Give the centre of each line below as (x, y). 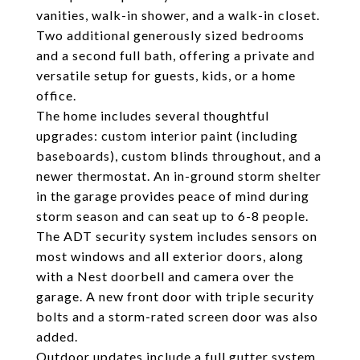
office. (56, 95)
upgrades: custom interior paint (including (167, 135)
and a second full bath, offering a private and (176, 55)
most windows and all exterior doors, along (170, 256)
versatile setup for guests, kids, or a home (166, 75)
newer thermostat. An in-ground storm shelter (179, 176)
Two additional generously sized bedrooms (170, 35)
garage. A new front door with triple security (175, 296)
